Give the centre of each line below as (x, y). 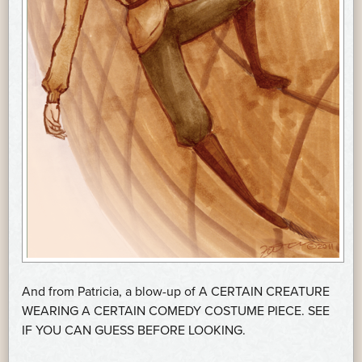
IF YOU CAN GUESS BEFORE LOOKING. (134, 331)
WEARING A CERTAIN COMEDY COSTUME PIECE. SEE (176, 311)
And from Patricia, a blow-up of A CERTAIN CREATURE (176, 292)
